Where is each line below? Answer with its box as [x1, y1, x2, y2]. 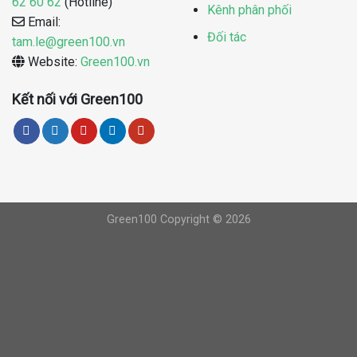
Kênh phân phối [206, 2, 292, 18]
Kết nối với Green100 [12, 90, 143, 108]
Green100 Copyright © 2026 [106, 212, 251, 226]
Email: [25, 14, 61, 29]
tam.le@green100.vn [12, 33, 125, 49]
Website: [25, 53, 80, 69]
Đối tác [206, 29, 246, 45]
